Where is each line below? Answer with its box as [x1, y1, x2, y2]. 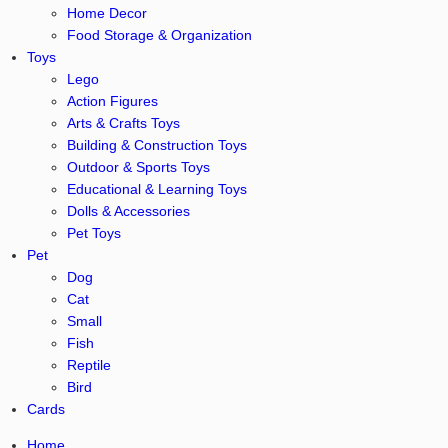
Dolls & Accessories [66, 203, 190, 219]
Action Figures [66, 93, 158, 109]
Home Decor [66, 5, 147, 21]
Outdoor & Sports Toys [66, 159, 210, 175]
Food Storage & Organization [66, 27, 252, 43]
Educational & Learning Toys [66, 181, 247, 197]
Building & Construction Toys [66, 137, 247, 153]
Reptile [66, 357, 111, 373]
